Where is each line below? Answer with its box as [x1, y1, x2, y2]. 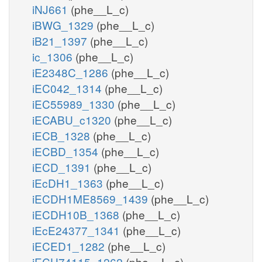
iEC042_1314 [32, 80, 105, 96]
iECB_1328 [32, 127, 93, 143]
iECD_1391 [32, 158, 94, 175]
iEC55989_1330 [32, 95, 118, 112]
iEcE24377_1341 [32, 222, 123, 238]
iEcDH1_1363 [32, 174, 106, 191]
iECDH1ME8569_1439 [32, 190, 151, 206]
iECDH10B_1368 [32, 206, 122, 222]
